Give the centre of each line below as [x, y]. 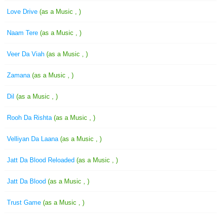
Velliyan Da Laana [34, 139]
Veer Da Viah [27, 54]
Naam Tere [23, 33]
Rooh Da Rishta [30, 118]
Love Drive [23, 12]
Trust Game [25, 203]
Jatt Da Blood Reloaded [42, 160]
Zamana [19, 75]
